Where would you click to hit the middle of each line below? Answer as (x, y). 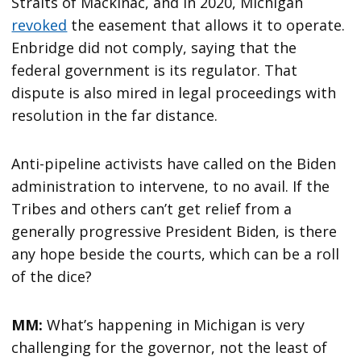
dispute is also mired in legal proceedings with (174, 92)
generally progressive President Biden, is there (174, 231)
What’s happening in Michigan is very (176, 324)
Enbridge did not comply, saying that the (154, 47)
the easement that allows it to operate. (206, 25)
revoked (39, 25)
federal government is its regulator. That (155, 70)
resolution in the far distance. (119, 115)
